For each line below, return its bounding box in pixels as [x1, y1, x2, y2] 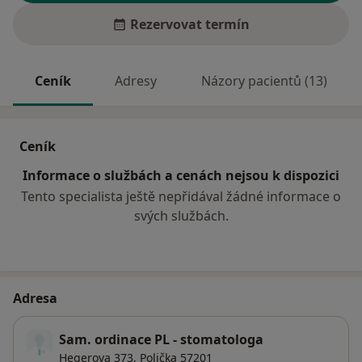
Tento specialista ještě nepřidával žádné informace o [21, 187, 341, 206]
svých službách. [133, 207, 229, 225]
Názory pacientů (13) [200, 72, 327, 90]
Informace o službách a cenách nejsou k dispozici [23, 166, 339, 185]
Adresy [115, 72, 158, 90]
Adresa [13, 289, 57, 308]
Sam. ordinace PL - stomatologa [59, 330, 263, 349]
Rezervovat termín [130, 15, 250, 34]
